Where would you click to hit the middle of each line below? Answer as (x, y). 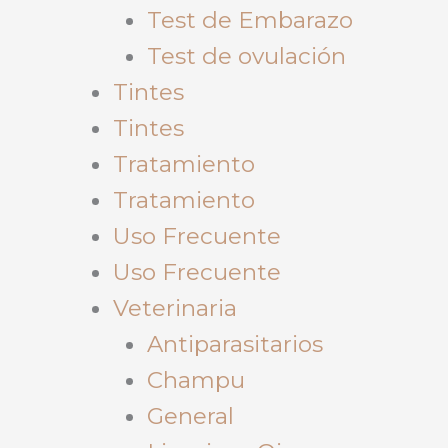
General (190, 415)
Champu (195, 379)
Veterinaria (174, 307)
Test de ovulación (246, 55)
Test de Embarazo (249, 19)
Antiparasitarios (234, 343)
